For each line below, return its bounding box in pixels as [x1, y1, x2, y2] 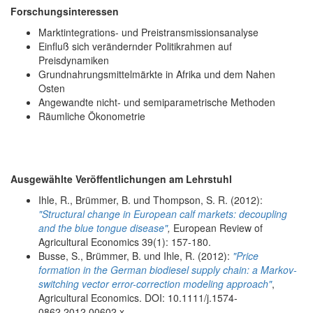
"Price [233, 248, 259, 263]
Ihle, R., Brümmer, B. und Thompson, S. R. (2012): [38, 192, 263, 207]
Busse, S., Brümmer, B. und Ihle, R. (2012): [38, 248, 233, 263]
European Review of [170, 220, 263, 235]
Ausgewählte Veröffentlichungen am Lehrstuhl [10, 171, 232, 186]
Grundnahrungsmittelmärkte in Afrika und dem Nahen [38, 66, 275, 81]
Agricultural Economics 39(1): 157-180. [38, 234, 211, 249]
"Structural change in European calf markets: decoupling [38, 206, 287, 221]
